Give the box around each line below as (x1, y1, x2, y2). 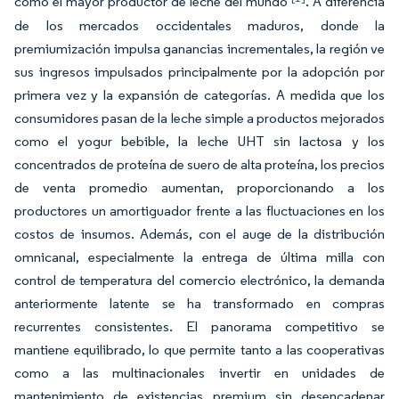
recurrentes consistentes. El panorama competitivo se (14, 318, 385, 335)
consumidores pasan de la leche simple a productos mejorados (14, 110, 385, 126)
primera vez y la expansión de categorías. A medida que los (14, 86, 385, 103)
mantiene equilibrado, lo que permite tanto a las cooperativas (14, 341, 385, 358)
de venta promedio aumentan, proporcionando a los (14, 179, 385, 196)
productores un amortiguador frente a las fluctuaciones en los (14, 202, 385, 219)
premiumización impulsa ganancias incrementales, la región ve (14, 40, 385, 57)
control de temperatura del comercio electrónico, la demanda (14, 272, 385, 289)
